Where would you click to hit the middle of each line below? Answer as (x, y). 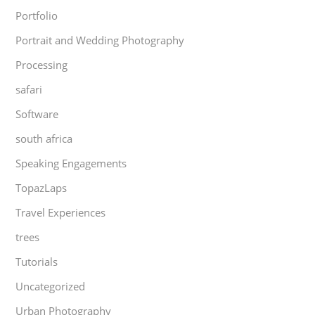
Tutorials (37, 261)
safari (29, 89)
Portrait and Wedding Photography (100, 40)
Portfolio (37, 15)
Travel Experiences (61, 212)
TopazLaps (41, 187)
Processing (42, 64)
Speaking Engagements (71, 163)
